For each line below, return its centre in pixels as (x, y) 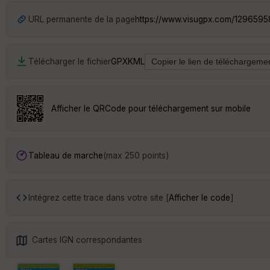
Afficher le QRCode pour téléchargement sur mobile (151, 108)
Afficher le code (199, 197)
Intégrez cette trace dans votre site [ (99, 197)
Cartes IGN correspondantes (87, 240)
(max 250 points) (136, 155)
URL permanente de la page (82, 19)
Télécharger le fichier (70, 61)
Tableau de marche (66, 155)
